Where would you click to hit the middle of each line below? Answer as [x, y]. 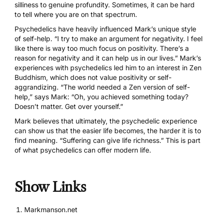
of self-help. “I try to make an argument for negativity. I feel [108, 38]
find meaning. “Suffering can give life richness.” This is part [108, 140]
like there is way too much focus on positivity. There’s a [102, 48]
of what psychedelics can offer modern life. [83, 150]
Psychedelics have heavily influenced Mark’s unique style [105, 29]
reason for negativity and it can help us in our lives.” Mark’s [108, 58]
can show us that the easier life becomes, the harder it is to [108, 130]
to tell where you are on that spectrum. [76, 14]
